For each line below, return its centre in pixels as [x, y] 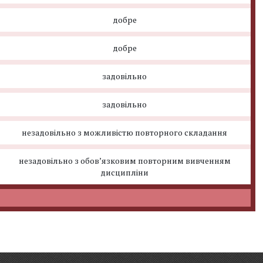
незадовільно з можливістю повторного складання [125, 132]
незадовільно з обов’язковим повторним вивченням [124, 161]
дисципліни [125, 172]
